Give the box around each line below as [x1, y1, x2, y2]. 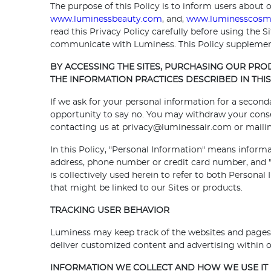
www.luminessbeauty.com [50, 15, 163, 24]
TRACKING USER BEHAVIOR [50, 206, 170, 215]
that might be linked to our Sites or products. [50, 184, 243, 193]
